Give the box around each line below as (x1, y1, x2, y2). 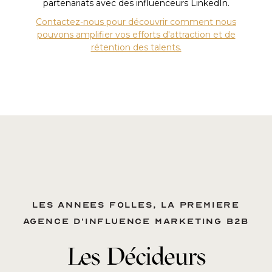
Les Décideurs (66, 241, 206, 271)
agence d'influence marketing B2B (22, 216, 250, 226)
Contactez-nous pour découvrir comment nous (36, 16, 236, 27)
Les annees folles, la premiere (32, 199, 240, 210)
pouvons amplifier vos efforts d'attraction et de (36, 29, 236, 40)
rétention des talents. (90, 41, 182, 53)
